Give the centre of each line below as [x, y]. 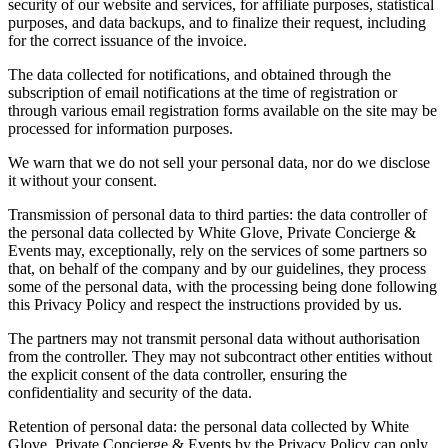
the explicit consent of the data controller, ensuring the [177, 375]
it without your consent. [82, 181]
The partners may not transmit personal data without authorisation [214, 339]
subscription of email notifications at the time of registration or [202, 93]
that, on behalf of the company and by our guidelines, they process [217, 269]
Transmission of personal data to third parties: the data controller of [217, 215]
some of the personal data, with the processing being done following [222, 287]
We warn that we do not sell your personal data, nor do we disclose [219, 163]
